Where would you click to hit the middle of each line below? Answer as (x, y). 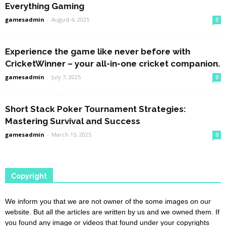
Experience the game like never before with (98, 52)
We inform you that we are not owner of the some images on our (108, 202)
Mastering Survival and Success (73, 121)
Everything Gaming (45, 6)
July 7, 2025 (66, 77)
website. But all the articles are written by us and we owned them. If (112, 212)
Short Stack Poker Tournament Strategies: (96, 109)
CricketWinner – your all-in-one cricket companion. (112, 64)
